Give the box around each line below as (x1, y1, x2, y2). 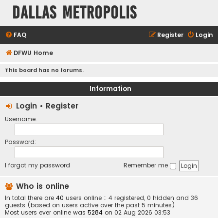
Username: (5, 115, 37, 123)
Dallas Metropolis (12, 3, 137, 22)
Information (89, 84, 131, 93)
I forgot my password (5, 161, 70, 170)
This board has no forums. (5, 66, 84, 74)
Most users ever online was (5, 208, 88, 217)
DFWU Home (14, 49, 53, 57)
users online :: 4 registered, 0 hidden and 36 (64, 194, 198, 202)
